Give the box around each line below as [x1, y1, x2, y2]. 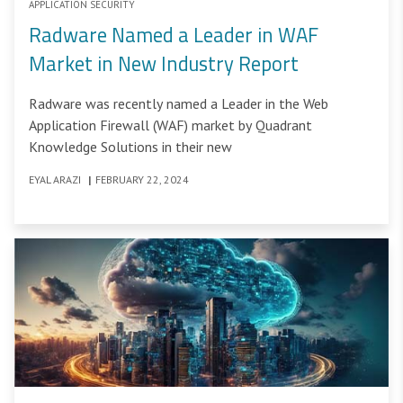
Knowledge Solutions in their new [29, 138, 232, 157]
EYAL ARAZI [29, 173, 84, 187]
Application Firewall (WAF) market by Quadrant [29, 116, 312, 135]
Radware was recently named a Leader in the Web [29, 94, 328, 113]
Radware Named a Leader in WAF [29, 20, 318, 51]
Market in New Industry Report [29, 49, 299, 80]
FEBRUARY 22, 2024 [95, 173, 189, 187]
